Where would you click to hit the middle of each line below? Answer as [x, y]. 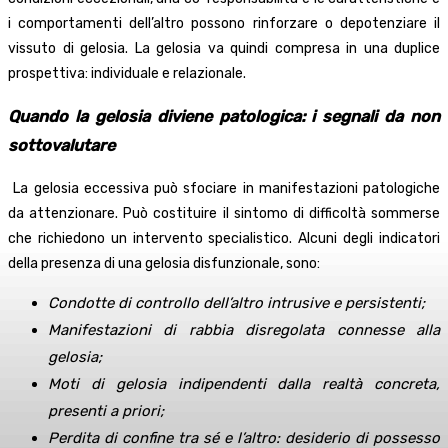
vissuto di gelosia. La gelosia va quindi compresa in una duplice [224, 48]
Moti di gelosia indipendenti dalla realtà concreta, [244, 384]
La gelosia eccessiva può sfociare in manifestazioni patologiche [226, 189]
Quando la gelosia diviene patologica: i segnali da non [224, 116]
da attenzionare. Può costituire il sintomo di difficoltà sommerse [224, 214]
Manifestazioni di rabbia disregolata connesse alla [244, 330]
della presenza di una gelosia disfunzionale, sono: [164, 264]
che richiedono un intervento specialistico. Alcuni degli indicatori [224, 239]
